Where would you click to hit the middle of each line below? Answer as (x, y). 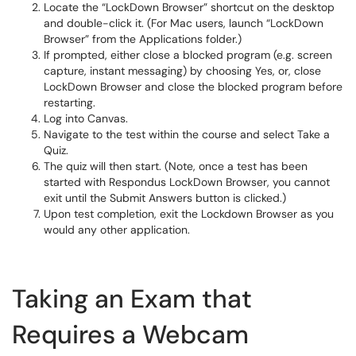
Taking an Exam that (132, 299)
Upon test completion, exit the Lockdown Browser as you (189, 214)
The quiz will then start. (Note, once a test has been (176, 166)
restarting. (70, 103)
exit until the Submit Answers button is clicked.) (165, 198)
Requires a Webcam (130, 335)
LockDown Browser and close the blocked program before (193, 87)
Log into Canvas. (86, 118)
